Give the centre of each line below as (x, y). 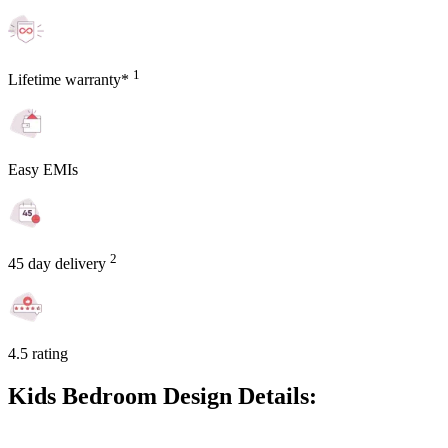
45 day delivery (59, 264)
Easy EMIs (43, 169)
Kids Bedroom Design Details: (162, 396)
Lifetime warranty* (70, 79)
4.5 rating (38, 354)
